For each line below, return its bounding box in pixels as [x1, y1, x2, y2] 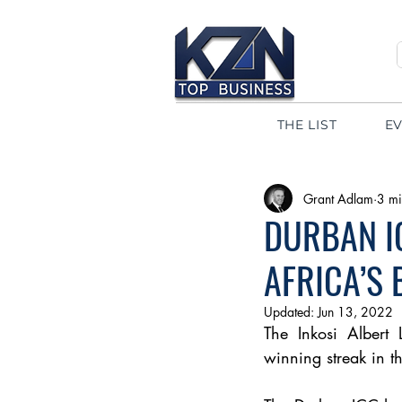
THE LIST [276, 117, 337, 133]
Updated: [264, 303, 318, 320]
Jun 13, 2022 [318, 303, 393, 320]
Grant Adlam [303, 189, 373, 207]
